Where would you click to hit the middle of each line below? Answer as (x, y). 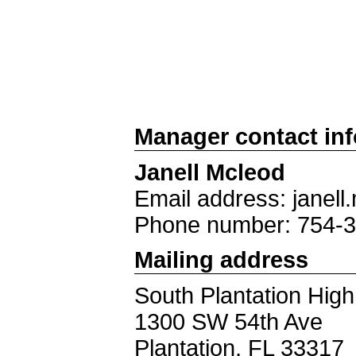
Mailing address (221, 260)
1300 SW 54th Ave (228, 322)
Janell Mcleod (210, 172)
